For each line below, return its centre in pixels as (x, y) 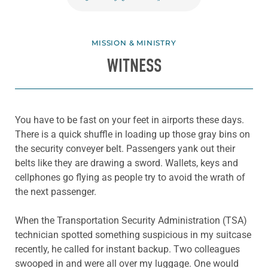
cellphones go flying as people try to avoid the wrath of (130, 177)
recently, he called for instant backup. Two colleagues (127, 249)
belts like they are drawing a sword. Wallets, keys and (127, 163)
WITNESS (134, 66)
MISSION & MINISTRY (134, 43)
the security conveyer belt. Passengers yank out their (125, 148)
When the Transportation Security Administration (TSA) (131, 220)
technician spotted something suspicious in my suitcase (133, 234)
